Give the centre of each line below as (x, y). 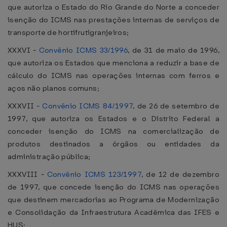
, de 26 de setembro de (176, 106)
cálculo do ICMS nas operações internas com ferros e (113, 75)
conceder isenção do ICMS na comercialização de (113, 131)
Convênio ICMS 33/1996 (83, 50)
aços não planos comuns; (53, 88)
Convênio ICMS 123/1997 (94, 174)
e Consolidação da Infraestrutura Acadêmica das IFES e (113, 212)
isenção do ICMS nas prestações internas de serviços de (113, 20)
